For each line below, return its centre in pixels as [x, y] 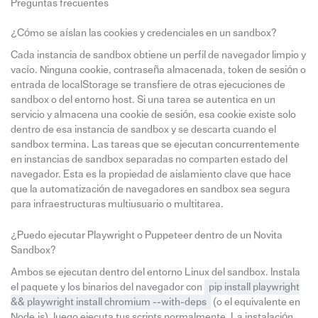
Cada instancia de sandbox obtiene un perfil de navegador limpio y [158, 55]
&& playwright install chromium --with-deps [108, 302]
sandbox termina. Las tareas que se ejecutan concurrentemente [155, 144]
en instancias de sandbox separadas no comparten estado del [149, 159]
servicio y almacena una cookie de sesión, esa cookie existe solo [153, 114]
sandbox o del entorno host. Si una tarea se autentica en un [143, 99]
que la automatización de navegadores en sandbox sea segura [150, 189]
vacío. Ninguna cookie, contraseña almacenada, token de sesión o [158, 70]
